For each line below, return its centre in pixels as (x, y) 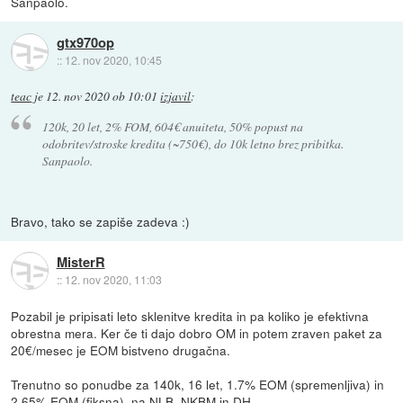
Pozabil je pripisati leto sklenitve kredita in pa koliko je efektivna (190, 315)
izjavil (176, 97)
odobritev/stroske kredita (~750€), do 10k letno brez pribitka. (193, 143)
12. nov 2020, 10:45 (113, 60)
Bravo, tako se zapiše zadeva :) (101, 221)
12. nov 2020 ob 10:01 (102, 97)
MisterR (81, 261)
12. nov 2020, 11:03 (113, 279)
